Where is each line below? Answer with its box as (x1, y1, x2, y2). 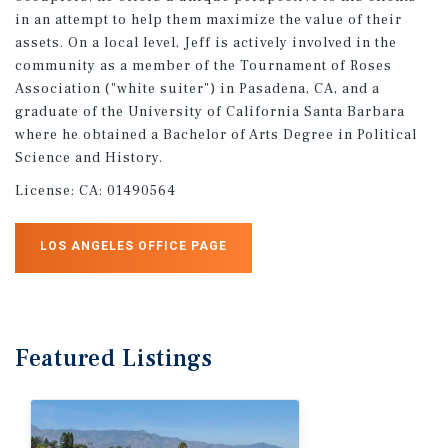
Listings (122, 342, 213, 374)
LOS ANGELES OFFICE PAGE (40, 238, 227, 253)
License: (15, 181, 79, 200)
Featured (15, 342, 123, 374)
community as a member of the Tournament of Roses (15, 56, 392, 75)
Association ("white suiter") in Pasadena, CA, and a (15, 79, 380, 98)
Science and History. (15, 148, 163, 167)
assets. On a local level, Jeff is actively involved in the (15, 33, 397, 52)
